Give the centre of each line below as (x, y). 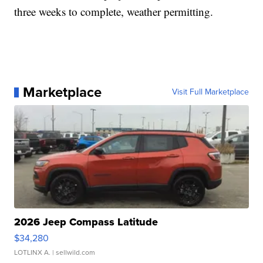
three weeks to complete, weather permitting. (114, 12)
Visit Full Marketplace (210, 92)
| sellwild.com (73, 253)
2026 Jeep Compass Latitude (86, 222)
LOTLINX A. (33, 253)
